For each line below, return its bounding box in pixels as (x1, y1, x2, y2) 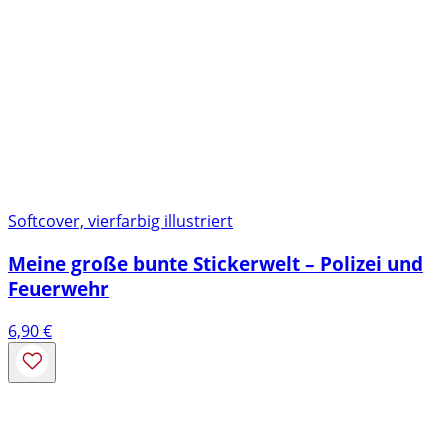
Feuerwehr (8, 275, 109, 301)
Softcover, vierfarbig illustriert (8, 210, 233, 233)
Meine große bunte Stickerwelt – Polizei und (8, 250, 423, 276)
